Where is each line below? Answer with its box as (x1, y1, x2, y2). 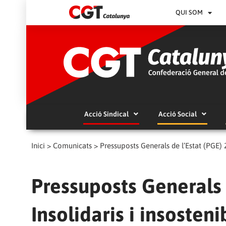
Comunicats (53, 141, 92, 150)
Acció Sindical (84, 110, 129, 118)
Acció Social (158, 110, 197, 118)
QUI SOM (176, 9, 203, 16)
